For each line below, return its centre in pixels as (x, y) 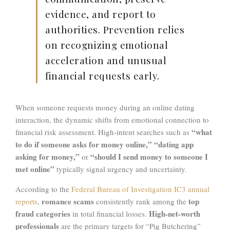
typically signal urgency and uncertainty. (121, 169)
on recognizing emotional (107, 45)
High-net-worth (175, 214)
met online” (35, 169)
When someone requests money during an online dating (105, 108)
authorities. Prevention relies (115, 30)
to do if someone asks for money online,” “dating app (104, 145)
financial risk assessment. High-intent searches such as (103, 132)
